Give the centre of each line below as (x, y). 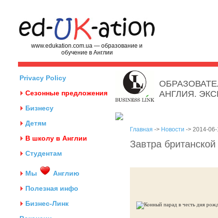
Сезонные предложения (66, 93)
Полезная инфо (52, 188)
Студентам (44, 153)
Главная (141, 129)
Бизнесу (39, 108)
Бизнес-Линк (47, 203)
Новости (173, 129)
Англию (65, 173)
